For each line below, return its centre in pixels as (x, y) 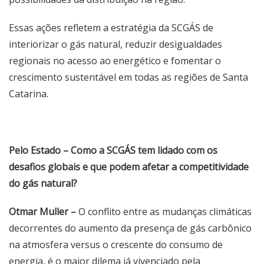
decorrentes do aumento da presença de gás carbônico (130, 228)
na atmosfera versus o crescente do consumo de (116, 245)
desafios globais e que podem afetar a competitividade (129, 167)
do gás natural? (43, 183)
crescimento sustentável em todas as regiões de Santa (128, 77)
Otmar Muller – (42, 212)
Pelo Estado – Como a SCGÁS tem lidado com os (113, 150)
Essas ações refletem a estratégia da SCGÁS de (111, 28)
